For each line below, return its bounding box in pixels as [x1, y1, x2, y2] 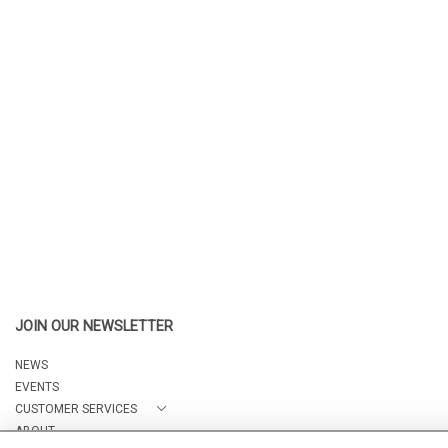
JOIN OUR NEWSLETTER [15, 318, 173, 335]
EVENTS [15, 380, 59, 394]
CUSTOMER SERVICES [15, 402, 137, 416]
